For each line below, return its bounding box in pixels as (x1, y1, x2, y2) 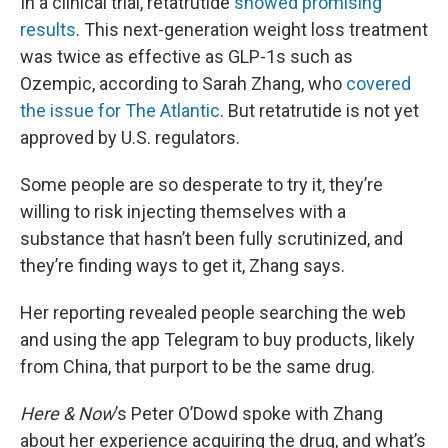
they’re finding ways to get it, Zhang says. (20, 255, 345, 276)
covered (346, 73, 411, 94)
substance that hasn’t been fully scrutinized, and (20, 228, 403, 249)
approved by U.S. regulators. (20, 127, 240, 148)
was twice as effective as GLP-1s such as (20, 46, 353, 67)
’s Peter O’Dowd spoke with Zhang (115, 403, 383, 424)
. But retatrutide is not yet (220, 100, 419, 121)
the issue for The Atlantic (20, 100, 220, 121)
